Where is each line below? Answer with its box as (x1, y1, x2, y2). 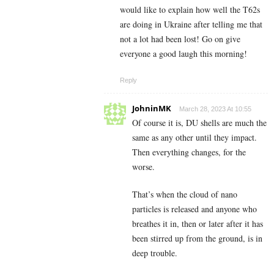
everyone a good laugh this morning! (120, 48, 247, 60)
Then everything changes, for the (132, 146, 246, 158)
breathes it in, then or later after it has (132, 218, 263, 230)
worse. (132, 161, 155, 173)
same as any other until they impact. (132, 131, 257, 144)
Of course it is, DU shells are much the (132, 117, 267, 129)
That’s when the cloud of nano (132, 188, 237, 201)
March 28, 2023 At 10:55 (179, 105, 251, 113)
